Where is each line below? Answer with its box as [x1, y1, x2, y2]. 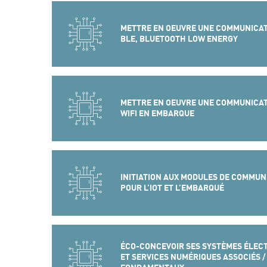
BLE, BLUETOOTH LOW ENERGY [120, 34, 238, 44]
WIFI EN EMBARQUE [120, 108, 194, 118]
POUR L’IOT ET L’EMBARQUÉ [120, 183, 224, 193]
